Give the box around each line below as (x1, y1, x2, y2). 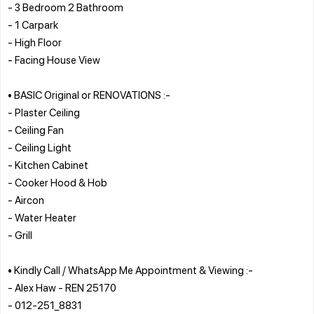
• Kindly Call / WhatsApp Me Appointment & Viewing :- (8, 262, 253, 277)
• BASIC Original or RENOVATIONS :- (8, 87, 170, 102)
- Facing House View (8, 52, 100, 67)
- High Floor (8, 34, 62, 49)
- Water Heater (8, 210, 76, 224)
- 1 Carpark (8, 17, 58, 32)
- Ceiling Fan (8, 122, 64, 137)
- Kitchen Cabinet (8, 157, 88, 172)
